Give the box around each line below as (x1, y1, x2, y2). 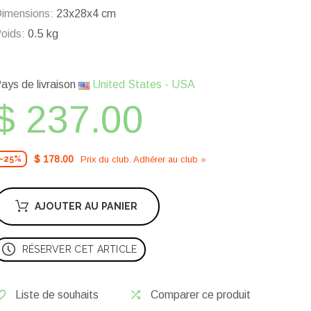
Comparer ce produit (151, 289, 251, 301)
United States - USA (90, 78, 195, 91)
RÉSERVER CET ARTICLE (22, 244, 137, 255)
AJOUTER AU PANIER (34, 201, 138, 212)
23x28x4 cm (53, 8, 116, 20)
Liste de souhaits (15, 289, 99, 301)
